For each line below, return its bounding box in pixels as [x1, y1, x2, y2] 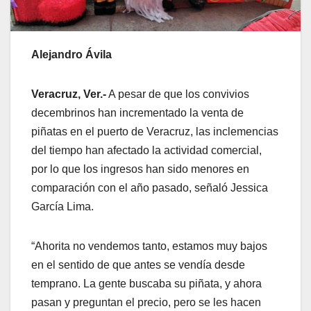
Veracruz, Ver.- [31, 88, 106, 101]
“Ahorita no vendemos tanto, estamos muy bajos [31, 240, 267, 253]
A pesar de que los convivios [106, 88, 249, 101]
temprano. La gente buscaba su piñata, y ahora [31, 278, 262, 290]
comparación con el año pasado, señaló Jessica [31, 182, 268, 194]
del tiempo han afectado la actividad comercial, [31, 144, 262, 157]
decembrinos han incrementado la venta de [31, 107, 244, 119]
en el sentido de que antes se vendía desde [31, 259, 245, 271]
